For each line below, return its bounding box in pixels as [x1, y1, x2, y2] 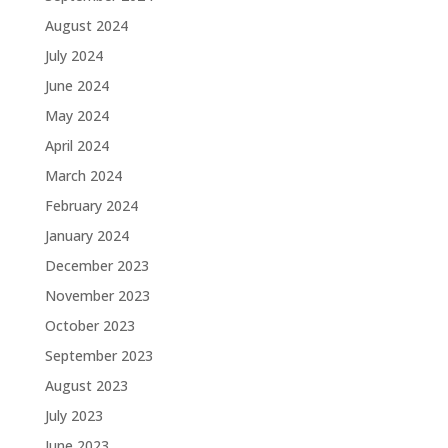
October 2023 [44, 316, 135, 335]
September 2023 [44, 346, 153, 365]
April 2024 [44, 136, 109, 155]
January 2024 [44, 226, 129, 245]
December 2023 [44, 256, 149, 275]
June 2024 [44, 76, 109, 95]
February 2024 [44, 196, 138, 215]
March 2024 [44, 166, 122, 185]
